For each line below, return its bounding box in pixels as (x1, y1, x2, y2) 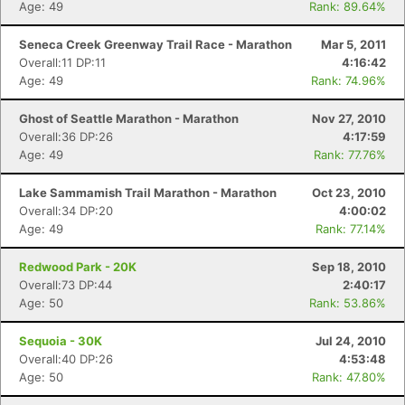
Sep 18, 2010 (312, 259, 386, 274)
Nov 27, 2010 (312, 111, 386, 126)
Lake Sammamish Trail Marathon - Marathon (19, 185, 277, 200)
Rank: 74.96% (311, 73, 386, 88)
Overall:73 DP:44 (19, 278, 112, 292)
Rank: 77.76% (314, 147, 386, 162)
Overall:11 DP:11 (19, 55, 106, 70)
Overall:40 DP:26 (19, 352, 113, 366)
